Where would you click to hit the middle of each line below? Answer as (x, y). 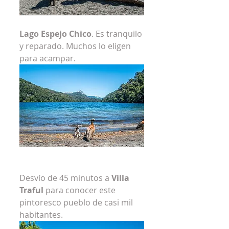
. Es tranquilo (118, 33)
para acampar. (48, 58)
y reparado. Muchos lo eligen (76, 46)
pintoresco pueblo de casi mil (77, 203)
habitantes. (41, 215)
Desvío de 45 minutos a (65, 178)
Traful (31, 190)
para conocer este (81, 190)
